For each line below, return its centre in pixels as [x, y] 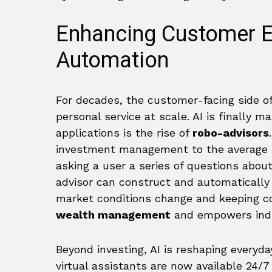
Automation [112, 61]
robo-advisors [231, 133]
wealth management [113, 215]
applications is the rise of [124, 133]
